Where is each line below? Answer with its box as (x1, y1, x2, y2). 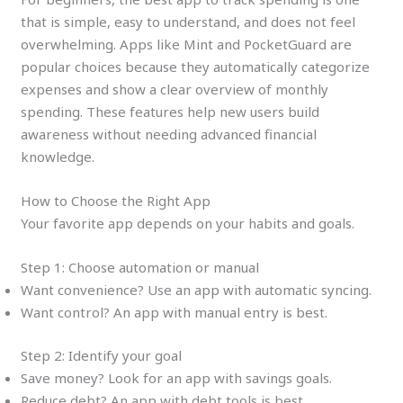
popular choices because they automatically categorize (21, 58, 371, 76)
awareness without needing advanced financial (21, 125, 318, 144)
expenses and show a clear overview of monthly (21, 80, 329, 99)
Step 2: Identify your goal (21, 345, 183, 364)
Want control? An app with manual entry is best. (21, 303, 328, 322)
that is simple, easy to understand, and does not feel (21, 13, 356, 31)
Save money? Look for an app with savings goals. (21, 368, 333, 387)
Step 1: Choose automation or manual (21, 258, 260, 277)
